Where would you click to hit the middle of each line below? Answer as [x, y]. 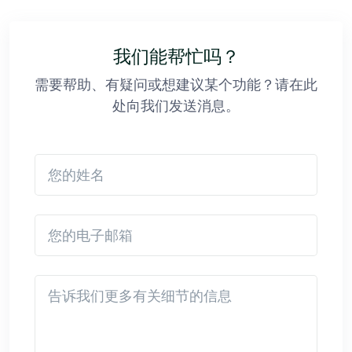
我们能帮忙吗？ [176, 57]
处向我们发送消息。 [176, 105]
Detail [48, 282]
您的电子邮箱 [67, 221]
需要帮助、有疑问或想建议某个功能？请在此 [176, 84]
